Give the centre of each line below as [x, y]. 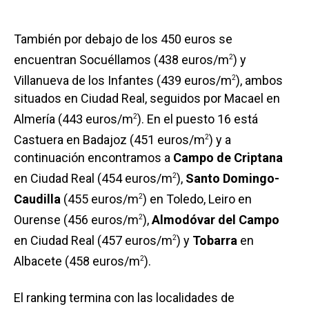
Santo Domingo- [232, 179]
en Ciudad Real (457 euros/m [93, 241]
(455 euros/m [100, 199]
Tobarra [215, 241]
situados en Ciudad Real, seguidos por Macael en [147, 99]
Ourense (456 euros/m [76, 220]
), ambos [259, 81]
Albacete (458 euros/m [77, 261]
